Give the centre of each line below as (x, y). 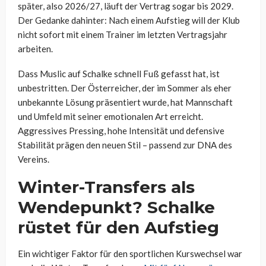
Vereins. (34, 159)
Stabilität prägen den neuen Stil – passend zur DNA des (125, 145)
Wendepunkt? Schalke (116, 208)
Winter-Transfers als (106, 187)
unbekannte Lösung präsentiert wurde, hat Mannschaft (125, 102)
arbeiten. (35, 49)
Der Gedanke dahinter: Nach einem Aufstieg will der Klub (129, 20)
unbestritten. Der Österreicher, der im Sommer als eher (125, 88)
